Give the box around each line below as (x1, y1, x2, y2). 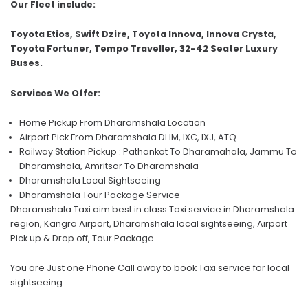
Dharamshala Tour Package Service (19, 189, 180, 201)
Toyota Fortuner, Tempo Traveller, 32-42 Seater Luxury (10, 43, 278, 55)
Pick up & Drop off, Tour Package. (10, 232, 156, 245)
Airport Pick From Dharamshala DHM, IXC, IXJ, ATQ (19, 131, 236, 144)
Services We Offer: (10, 87, 100, 99)
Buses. (10, 57, 43, 69)
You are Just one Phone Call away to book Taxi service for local (10, 262, 289, 274)
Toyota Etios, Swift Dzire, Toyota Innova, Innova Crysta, (10, 28, 276, 41)
